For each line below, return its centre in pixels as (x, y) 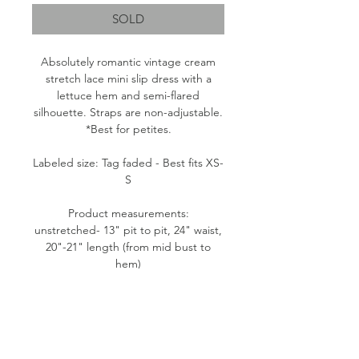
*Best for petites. (128, 129)
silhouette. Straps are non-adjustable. (128, 112)
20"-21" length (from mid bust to (128, 246)
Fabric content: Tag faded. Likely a (128, 297)
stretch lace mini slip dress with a (128, 78)
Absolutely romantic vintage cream (128, 61)
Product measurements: (128, 213)
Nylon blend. (128, 314)
